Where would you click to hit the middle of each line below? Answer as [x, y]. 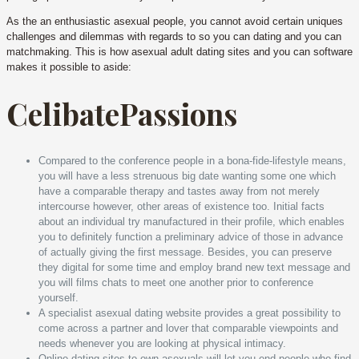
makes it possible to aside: [69, 67]
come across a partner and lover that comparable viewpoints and [188, 328]
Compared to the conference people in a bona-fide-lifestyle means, [192, 160]
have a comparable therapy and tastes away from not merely [179, 191]
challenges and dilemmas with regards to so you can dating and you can [174, 36]
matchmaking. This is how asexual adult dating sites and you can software [179, 51]
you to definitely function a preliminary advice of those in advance [191, 236]
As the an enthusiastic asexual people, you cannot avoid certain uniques [175, 21]
